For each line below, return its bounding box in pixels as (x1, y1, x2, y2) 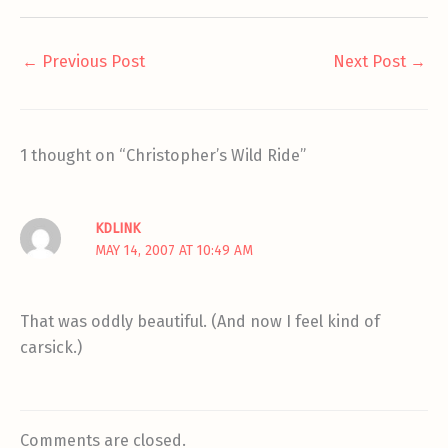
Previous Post (38, 52, 145, 72)
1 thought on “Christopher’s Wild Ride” (20, 145, 306, 165)
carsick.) (20, 338, 82, 358)
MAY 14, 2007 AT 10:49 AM (95, 242, 254, 260)
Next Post (333, 52, 410, 72)
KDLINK (95, 220, 141, 238)
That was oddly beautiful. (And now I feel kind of (20, 312, 380, 332)
